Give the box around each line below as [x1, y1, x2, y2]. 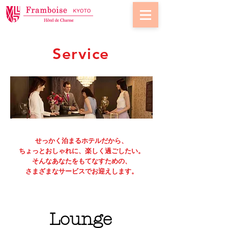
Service [52, 45, 109, 63]
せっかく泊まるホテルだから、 [35, 136, 128, 145]
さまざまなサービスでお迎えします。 [25, 167, 138, 175]
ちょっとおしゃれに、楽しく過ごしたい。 [18, 147, 145, 155]
